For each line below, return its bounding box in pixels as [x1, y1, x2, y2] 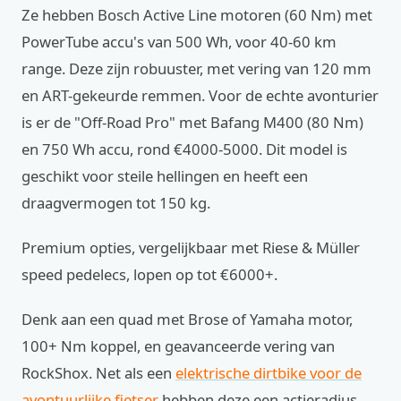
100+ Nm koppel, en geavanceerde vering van [21, 336, 335, 356]
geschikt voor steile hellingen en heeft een [21, 166, 308, 186]
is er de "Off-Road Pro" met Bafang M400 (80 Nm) [21, 112, 363, 132]
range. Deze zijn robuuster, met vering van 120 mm [21, 58, 371, 79]
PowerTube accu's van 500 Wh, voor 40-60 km [21, 31, 337, 52]
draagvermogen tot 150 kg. [21, 192, 210, 213]
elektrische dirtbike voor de [175, 363, 362, 383]
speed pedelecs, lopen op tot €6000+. [21, 264, 277, 285]
